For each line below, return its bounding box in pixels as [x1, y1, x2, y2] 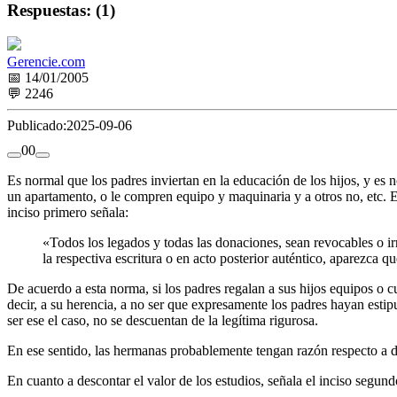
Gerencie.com [7, 54, 85, 70]
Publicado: [7, 118, 66, 134]
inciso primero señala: [7, 205, 128, 221]
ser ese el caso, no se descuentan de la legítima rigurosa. [7, 313, 318, 329]
